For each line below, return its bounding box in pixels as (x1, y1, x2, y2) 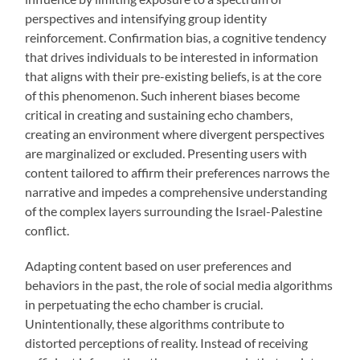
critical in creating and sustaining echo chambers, (25, 107, 293, 123)
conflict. (25, 223, 70, 239)
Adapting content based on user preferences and (25, 258, 292, 274)
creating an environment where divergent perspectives (25, 126, 325, 142)
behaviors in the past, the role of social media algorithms (25, 277, 333, 293)
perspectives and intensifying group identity (25, 10, 268, 27)
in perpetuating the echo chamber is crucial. (25, 297, 264, 313)
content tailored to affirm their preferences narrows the (25, 165, 330, 181)
